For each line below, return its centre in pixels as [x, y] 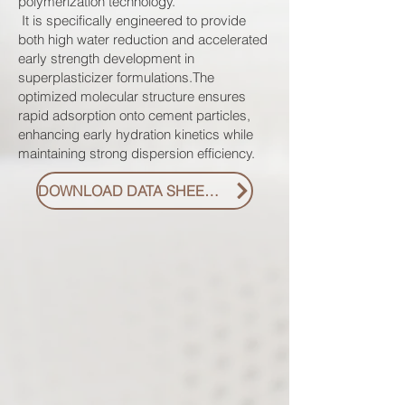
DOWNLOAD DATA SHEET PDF [212, 191]
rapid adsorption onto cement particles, [134, 115]
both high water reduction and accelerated [143, 39]
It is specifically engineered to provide [132, 20]
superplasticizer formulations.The [116, 77]
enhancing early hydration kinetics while [136, 134]
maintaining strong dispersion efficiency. [137, 153]
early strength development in [106, 58]
